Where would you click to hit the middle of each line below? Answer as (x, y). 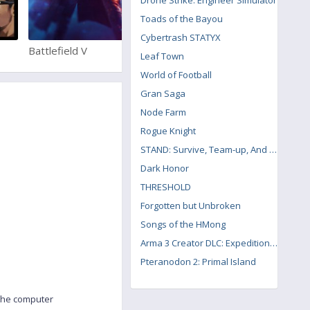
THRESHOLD (166, 187)
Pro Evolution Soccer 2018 (240, 51)
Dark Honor (165, 168)
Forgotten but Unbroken (191, 206)
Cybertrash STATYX (181, 37)
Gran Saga (163, 93)
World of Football (176, 75)
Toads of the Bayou (182, 19)
